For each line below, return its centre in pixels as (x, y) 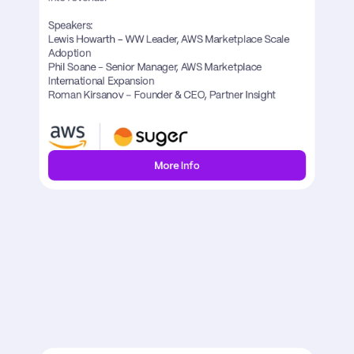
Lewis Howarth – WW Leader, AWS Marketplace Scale (169, 40)
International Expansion (101, 82)
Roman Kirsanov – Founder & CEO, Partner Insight (162, 95)
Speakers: (70, 26)
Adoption (69, 54)
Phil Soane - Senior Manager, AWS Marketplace (155, 68)
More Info (177, 166)
